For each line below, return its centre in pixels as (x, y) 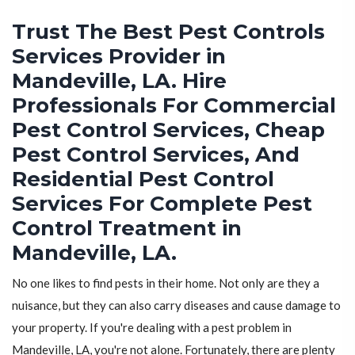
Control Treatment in (127, 228)
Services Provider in (119, 56)
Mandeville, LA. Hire (119, 80)
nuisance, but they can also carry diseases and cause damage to (176, 305)
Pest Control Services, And (156, 154)
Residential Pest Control (143, 179)
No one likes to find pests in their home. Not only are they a (166, 282)
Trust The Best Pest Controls (168, 31)
